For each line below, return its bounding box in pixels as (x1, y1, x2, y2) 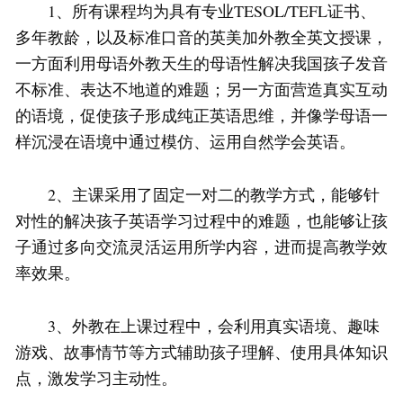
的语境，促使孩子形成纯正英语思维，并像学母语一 (15, 104, 388, 127)
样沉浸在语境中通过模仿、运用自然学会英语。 (15, 130, 355, 153)
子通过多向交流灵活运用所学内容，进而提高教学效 (15, 236, 388, 258)
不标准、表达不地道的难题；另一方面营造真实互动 (15, 78, 388, 101)
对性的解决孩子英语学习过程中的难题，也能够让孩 (15, 210, 388, 232)
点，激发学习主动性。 (15, 367, 177, 390)
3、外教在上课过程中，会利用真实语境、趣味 (15, 315, 380, 337)
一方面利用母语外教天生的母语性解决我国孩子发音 (15, 52, 388, 75)
